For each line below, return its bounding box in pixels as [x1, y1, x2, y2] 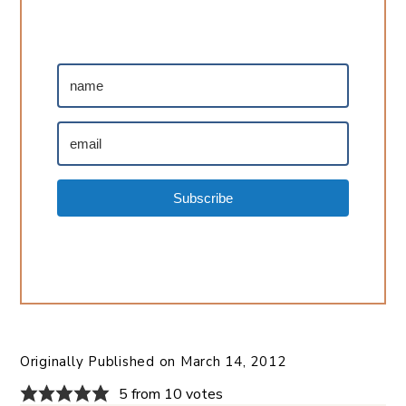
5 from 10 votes [118, 383, 223, 404]
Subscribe [172, 189, 233, 206]
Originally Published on [19, 352, 180, 371]
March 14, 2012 [179, 352, 286, 371]
